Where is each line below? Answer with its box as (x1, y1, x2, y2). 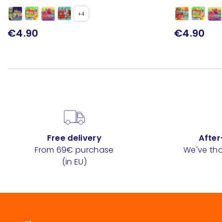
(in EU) (61, 156, 87, 168)
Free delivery (47, 132, 102, 144)
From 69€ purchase (35, 144, 114, 156)
